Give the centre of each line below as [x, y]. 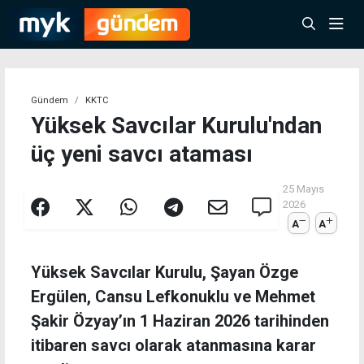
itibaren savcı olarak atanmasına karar [173, 346]
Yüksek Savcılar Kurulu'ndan [176, 126]
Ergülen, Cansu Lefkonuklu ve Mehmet [173, 297]
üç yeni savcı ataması [142, 154]
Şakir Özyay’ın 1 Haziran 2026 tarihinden [180, 321]
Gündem [50, 100]
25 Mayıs [304, 189]
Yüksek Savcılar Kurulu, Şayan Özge [165, 273]
